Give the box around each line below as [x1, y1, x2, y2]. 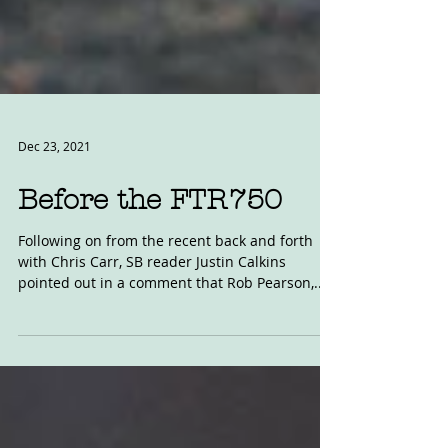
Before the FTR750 [18, 239, 282, 271]
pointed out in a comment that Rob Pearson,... [18, 328, 326, 347]
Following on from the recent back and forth [18, 286, 313, 305]
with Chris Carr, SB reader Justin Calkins [18, 307, 286, 326]
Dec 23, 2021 [18, 193, 91, 209]
